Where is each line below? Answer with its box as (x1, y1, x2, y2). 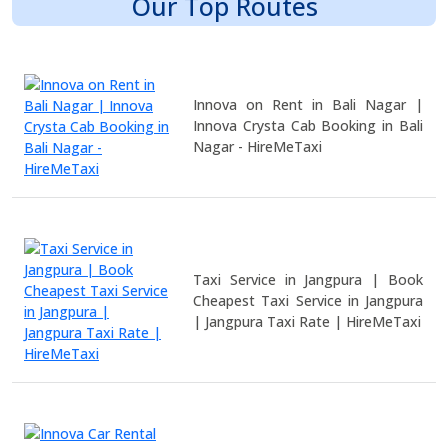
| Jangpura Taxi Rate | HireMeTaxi (193, 311, 422, 331)
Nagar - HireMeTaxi (193, 137, 323, 156)
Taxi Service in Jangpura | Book (193, 269, 423, 289)
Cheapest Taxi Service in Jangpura (193, 290, 423, 310)
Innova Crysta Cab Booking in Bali (193, 116, 423, 135)
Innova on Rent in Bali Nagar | (193, 95, 423, 114)
